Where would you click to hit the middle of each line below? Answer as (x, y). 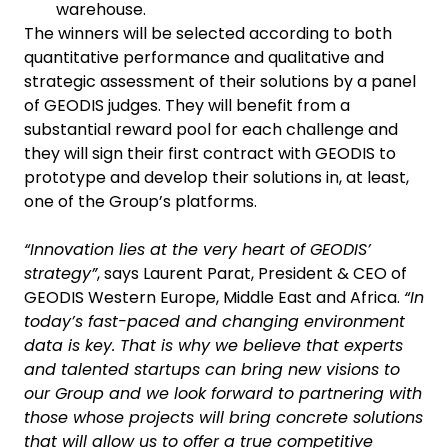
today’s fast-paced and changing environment (214, 321)
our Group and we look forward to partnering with (223, 393)
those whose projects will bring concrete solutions (223, 417)
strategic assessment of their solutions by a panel (220, 81)
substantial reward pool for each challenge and (211, 129)
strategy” (60, 273)
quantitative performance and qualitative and (204, 57)
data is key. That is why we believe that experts (213, 345)
